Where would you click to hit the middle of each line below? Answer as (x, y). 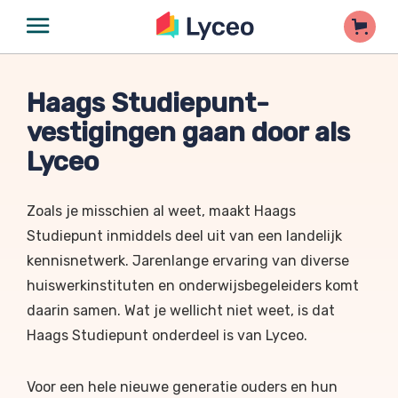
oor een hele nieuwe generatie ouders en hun (186, 387)
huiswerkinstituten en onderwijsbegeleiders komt (193, 286)
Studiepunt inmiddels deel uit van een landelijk (184, 236)
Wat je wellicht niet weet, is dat (230, 310)
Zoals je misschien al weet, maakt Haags (161, 211)
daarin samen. (76, 310)
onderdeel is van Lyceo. (230, 335)
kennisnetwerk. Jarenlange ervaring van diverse (188, 261)
